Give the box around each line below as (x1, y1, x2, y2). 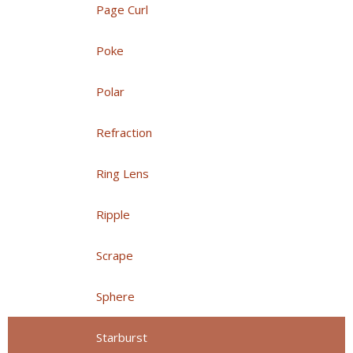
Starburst (96, 329, 147, 346)
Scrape (96, 247, 133, 264)
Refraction (96, 124, 152, 141)
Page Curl (96, 2, 148, 18)
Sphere (96, 288, 135, 305)
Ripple (96, 206, 130, 223)
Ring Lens (96, 165, 149, 182)
